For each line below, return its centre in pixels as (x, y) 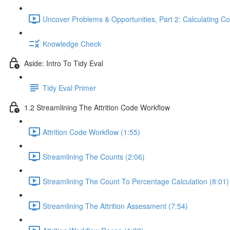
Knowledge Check (72, 43)
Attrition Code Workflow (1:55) (91, 132)
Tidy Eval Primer (69, 88)
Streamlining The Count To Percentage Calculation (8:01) (136, 181)
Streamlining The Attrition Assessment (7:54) (115, 206)
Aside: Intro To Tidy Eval (64, 63)
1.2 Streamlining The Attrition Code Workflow (97, 107)
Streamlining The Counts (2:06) (94, 156)
